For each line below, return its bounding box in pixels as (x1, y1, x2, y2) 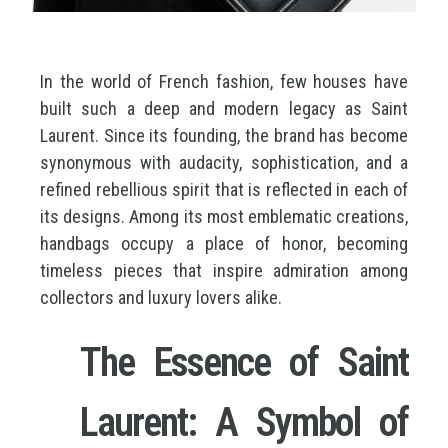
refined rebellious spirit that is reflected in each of (40, 179, 408, 200)
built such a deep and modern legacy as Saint (40, 98, 408, 119)
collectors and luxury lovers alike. (40, 287, 282, 308)
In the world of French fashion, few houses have (40, 71, 408, 92)
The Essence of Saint (80, 339, 408, 386)
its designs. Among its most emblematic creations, (40, 206, 408, 227)
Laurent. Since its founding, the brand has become (40, 125, 408, 146)
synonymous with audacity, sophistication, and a (40, 152, 408, 173)
